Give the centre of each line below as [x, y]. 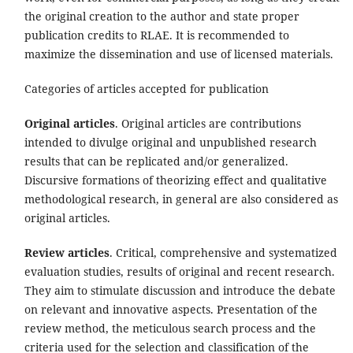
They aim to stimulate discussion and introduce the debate [180, 290]
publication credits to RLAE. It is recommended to [156, 35]
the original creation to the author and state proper [162, 16]
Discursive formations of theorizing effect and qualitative [175, 180]
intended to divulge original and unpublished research [170, 142]
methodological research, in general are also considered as [181, 199]
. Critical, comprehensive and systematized [223, 252]
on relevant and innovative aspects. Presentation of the [171, 309]
